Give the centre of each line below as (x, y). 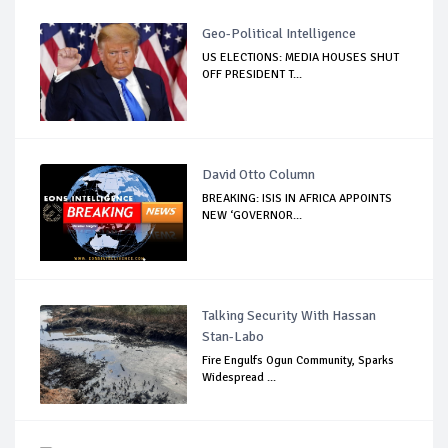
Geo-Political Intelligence (279, 34)
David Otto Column (259, 175)
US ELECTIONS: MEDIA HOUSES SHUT (301, 58)
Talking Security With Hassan (289, 316)
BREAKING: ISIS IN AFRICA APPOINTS (297, 199)
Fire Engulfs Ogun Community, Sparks (298, 361)
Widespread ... (239, 378)
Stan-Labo (233, 337)
